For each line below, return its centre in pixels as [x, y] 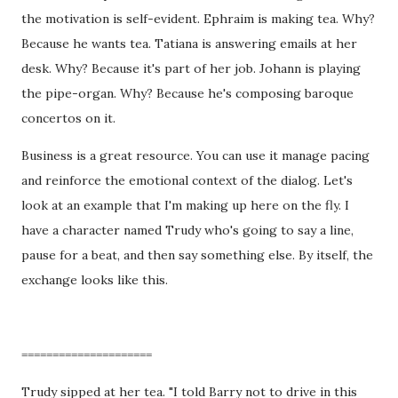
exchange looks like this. [95, 279]
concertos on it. [68, 118]
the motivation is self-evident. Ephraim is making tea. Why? [198, 18]
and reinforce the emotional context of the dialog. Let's [187, 180]
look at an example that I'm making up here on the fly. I [185, 205]
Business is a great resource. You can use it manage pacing [195, 155]
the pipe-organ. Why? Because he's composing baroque [187, 93]
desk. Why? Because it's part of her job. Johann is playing [191, 68]
